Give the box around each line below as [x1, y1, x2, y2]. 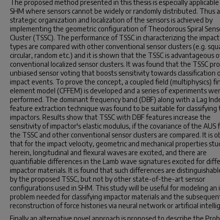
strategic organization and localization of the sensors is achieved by [10, 16, 213, 24]
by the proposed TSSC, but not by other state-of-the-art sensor [10, 175, 205, 183]
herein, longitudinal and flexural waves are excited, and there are [10, 148, 207, 157]
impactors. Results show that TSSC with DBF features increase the [10, 113, 211, 121]
